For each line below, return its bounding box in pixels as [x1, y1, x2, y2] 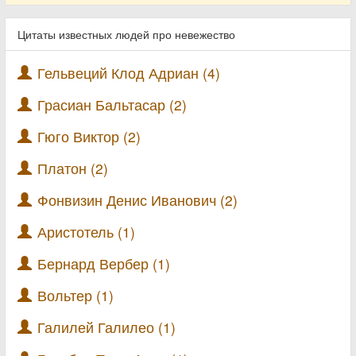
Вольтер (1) [37, 285, 114, 305]
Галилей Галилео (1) [37, 317, 176, 337]
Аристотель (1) [37, 222, 135, 242]
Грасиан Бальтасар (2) [37, 95, 187, 114]
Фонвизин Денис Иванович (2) [37, 190, 238, 210]
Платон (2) [37, 158, 108, 178]
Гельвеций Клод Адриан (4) [37, 63, 220, 83]
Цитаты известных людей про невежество [17, 26, 235, 42]
